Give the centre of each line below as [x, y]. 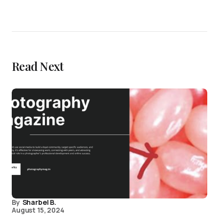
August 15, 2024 [38, 210]
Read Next [38, 66]
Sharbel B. [39, 202]
